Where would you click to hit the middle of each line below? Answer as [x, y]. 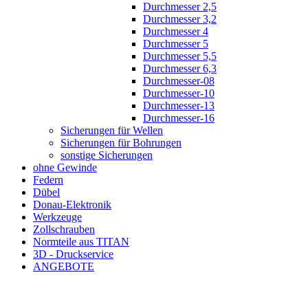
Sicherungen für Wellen [112, 130]
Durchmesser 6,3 [180, 68]
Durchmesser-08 [179, 81]
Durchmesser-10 [179, 93]
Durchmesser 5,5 [180, 56]
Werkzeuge [57, 217]
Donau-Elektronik [72, 205]
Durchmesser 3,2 [180, 19]
